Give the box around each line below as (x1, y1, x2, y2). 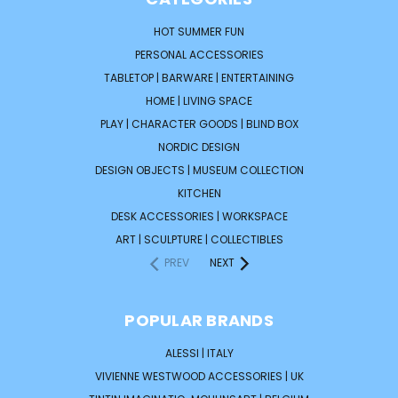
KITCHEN (177, 186, 221, 202)
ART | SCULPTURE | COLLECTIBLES (115, 232, 283, 248)
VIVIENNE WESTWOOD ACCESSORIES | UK (94, 369, 304, 385)
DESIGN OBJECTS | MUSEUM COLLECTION (94, 163, 304, 179)
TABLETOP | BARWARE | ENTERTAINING (104, 70, 294, 86)
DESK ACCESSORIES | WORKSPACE (110, 209, 288, 225)
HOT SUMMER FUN (154, 24, 244, 40)
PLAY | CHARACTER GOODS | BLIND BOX (99, 116, 298, 132)
